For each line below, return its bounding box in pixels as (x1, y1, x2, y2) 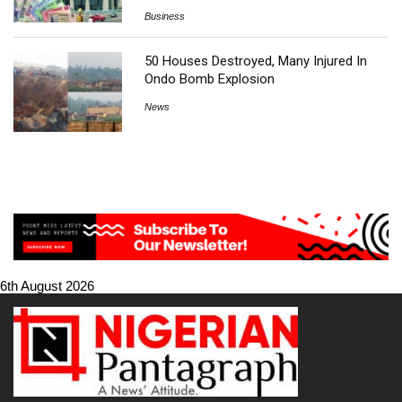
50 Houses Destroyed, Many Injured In (144, 53, 368, 70)
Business (144, 10, 186, 22)
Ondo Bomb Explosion (144, 71, 275, 88)
